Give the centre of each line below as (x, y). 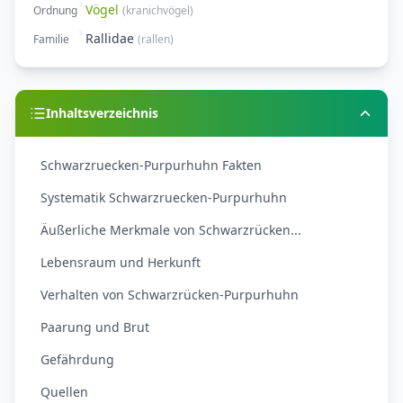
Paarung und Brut (95, 327)
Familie (51, 40)
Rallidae (110, 39)
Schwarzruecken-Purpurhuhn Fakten (151, 166)
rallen (156, 40)
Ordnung (55, 11)
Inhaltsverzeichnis (102, 113)
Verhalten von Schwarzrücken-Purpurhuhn (170, 295)
